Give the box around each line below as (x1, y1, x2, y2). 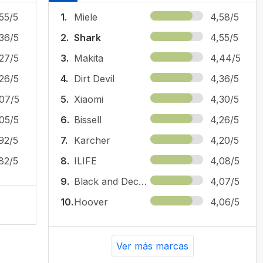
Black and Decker (139, 175, 147, 187)
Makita (74, 52, 103, 64)
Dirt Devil (74, 72, 114, 85)
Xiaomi (74, 93, 103, 105)
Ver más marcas (116, 240, 188, 252)
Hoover (74, 195, 108, 208)
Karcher (74, 134, 110, 146)
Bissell (74, 113, 102, 126)
